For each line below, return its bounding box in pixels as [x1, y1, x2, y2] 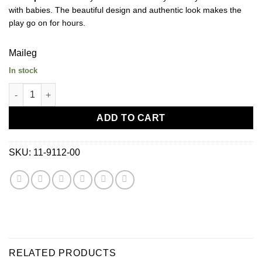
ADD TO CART [96, 113, 166, 123]
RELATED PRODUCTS [9, 248, 116, 258]
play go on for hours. [9, 18, 85, 28]
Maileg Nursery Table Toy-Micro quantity [8, 84, 170, 94]
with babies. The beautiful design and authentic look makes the [9, 5, 242, 15]
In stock [9, 66, 37, 75]
